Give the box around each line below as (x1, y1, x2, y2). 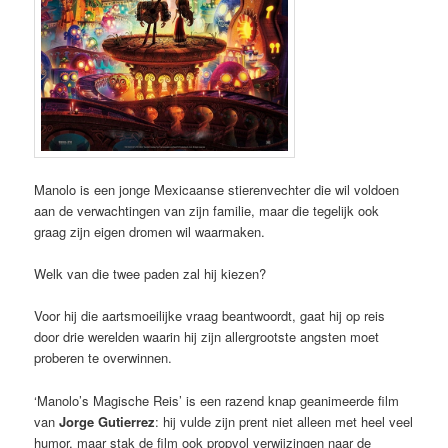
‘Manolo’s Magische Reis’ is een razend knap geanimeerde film (34, 390, 400, 410)
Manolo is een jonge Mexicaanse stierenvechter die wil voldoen (34, 180, 400, 200)
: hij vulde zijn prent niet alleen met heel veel (155, 411, 414, 431)
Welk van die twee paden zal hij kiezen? (34, 264, 267, 284)
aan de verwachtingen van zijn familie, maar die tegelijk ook (34, 201, 380, 221)
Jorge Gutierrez (59, 411, 156, 431)
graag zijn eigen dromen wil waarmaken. (34, 222, 266, 242)
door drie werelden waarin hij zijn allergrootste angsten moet (34, 327, 380, 347)
